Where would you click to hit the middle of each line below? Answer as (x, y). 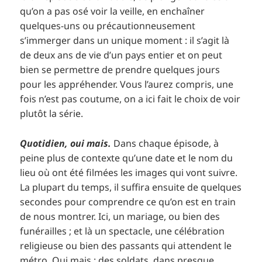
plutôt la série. (52, 114)
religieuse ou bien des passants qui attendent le (126, 245)
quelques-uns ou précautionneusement (108, 26)
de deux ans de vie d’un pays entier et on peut (121, 55)
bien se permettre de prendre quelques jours (120, 70)
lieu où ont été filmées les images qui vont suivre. (129, 172)
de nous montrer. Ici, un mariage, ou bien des (120, 216)
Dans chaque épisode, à (166, 143)
